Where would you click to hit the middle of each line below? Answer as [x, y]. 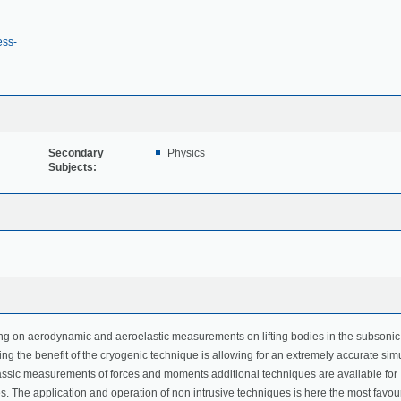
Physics [186, 154]
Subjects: [72, 168]
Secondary [76, 154]
